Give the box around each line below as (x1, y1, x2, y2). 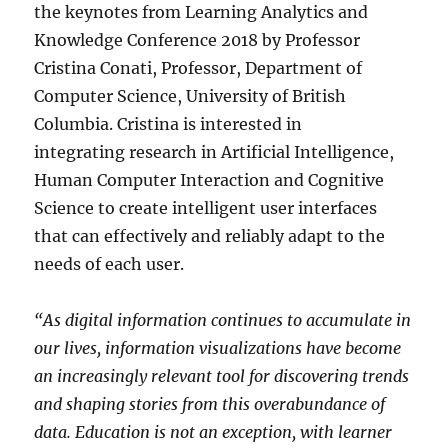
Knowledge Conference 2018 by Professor (34, 29, 361, 50)
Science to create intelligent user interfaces (34, 197, 378, 218)
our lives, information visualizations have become (34, 337, 402, 358)
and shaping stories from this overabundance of (34, 393, 386, 414)
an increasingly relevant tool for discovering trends (34, 365, 410, 386)
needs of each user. (34, 253, 185, 274)
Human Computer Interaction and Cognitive (34, 169, 385, 190)
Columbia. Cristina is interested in (34, 113, 303, 134)
